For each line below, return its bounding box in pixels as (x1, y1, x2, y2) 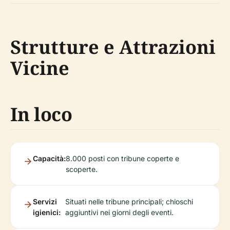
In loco (10, 102, 72, 127)
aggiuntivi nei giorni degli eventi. (65, 208, 174, 217)
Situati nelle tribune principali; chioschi (65, 197, 193, 206)
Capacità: (33, 154, 66, 163)
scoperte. (66, 165, 98, 174)
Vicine (10, 55, 69, 81)
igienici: (33, 208, 61, 217)
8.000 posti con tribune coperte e (66, 154, 179, 163)
